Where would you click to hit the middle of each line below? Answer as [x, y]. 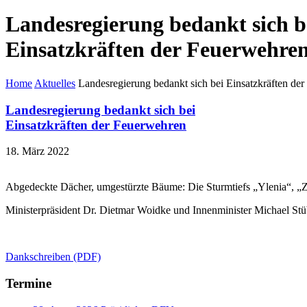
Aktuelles [55, 83]
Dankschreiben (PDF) [53, 257]
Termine [28, 284]
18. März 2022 [37, 151]
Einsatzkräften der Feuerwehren [96, 125]
